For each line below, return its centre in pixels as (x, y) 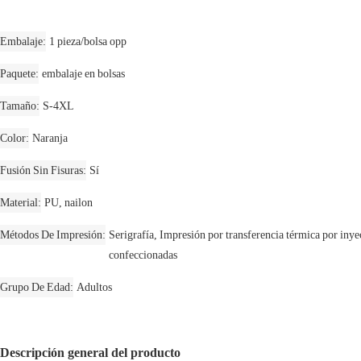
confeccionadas (143, 255)
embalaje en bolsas (83, 74)
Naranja (50, 138)
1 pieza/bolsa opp (88, 41)
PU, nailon (68, 203)
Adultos (94, 287)
